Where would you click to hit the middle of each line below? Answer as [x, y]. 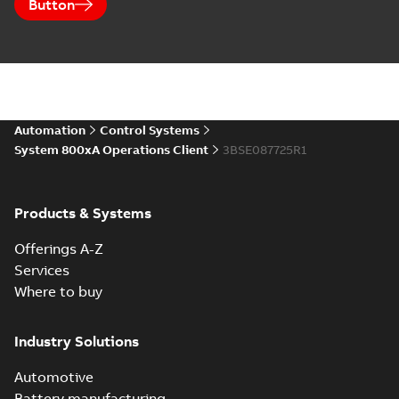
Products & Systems [83, 213]
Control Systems [150, 130]
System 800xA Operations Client [111, 150]
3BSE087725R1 [265, 150]
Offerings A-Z [59, 248]
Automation [50, 130]
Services [42, 270]
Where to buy [58, 291]
